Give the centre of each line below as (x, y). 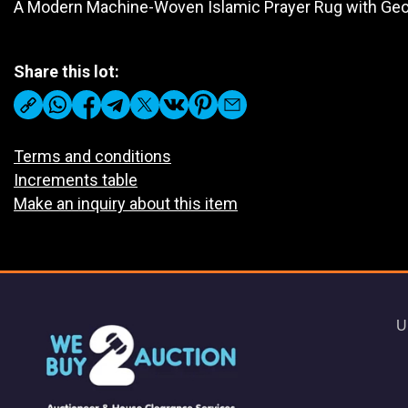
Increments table (76, 180)
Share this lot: (66, 71)
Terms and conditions (92, 156)
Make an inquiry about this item (126, 204)
